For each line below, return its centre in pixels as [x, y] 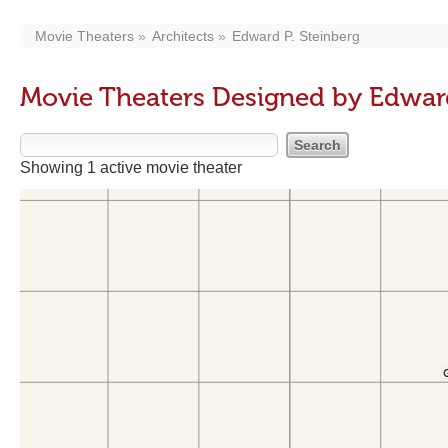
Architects [183, 36]
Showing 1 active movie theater [131, 167]
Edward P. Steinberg [296, 36]
